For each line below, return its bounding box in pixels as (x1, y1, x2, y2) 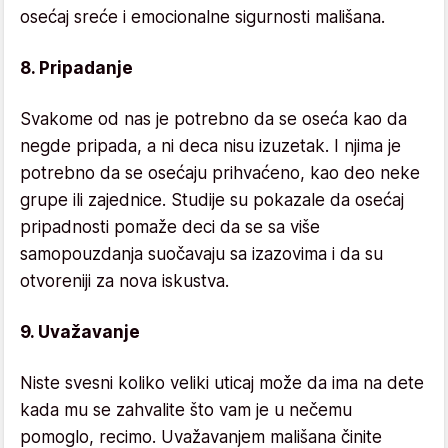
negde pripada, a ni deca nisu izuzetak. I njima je (20, 135, 401, 156)
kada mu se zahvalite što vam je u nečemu (20, 399, 352, 420)
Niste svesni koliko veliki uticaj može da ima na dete (20, 372, 424, 393)
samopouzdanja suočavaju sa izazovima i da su (20, 243, 383, 264)
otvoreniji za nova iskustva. (20, 270, 229, 291)
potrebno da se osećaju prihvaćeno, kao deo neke (20, 162, 420, 183)
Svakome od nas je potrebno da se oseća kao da (20, 108, 407, 129)
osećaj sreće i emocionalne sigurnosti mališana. (20, 6, 385, 27)
